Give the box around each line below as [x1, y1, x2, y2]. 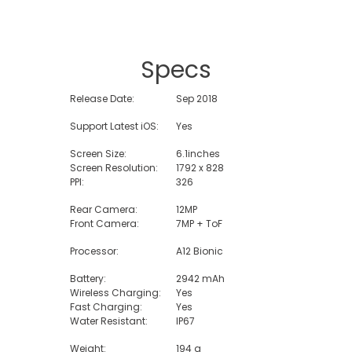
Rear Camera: [69, 203, 137, 216]
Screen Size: [69, 147, 126, 160]
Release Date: [69, 92, 134, 105]
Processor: [69, 244, 119, 258]
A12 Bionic [176, 244, 223, 258]
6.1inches [176, 147, 220, 160]
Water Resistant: [69, 314, 148, 328]
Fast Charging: [69, 300, 142, 313]
